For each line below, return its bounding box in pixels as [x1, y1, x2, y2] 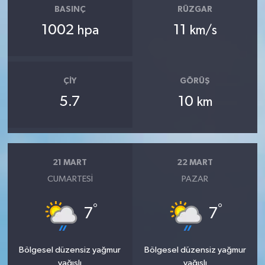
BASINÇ [54, 5, 86, 14]
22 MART [177, 159, 214, 167]
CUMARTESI [47, 174, 93, 183]
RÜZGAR [177, 5, 213, 14]
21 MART [53, 159, 88, 167]
